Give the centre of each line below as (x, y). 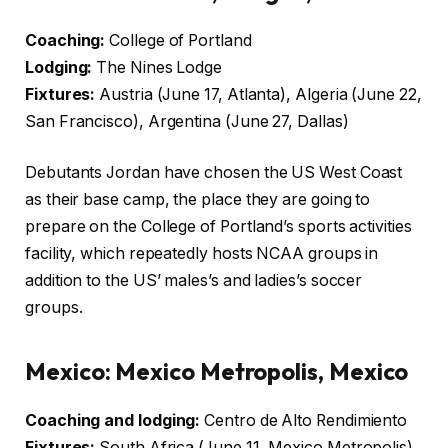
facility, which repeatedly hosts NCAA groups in (202, 254)
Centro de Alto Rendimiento (304, 420)
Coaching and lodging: (113, 420)
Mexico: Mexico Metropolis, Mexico (217, 370)
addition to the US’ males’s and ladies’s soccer (194, 281)
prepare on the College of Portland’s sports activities (218, 227)
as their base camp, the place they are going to (198, 200)
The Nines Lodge (157, 67)
